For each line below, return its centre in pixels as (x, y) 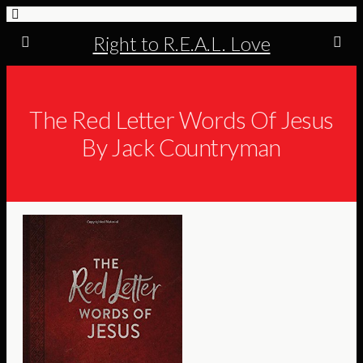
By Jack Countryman (181, 147)
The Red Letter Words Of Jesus (181, 120)
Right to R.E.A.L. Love (181, 43)
